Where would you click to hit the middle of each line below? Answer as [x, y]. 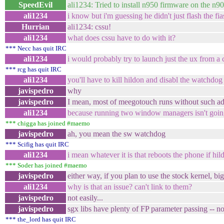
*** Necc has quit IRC [36, 48]
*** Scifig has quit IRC [37, 144]
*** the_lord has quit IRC [41, 219]
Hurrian [35, 27]
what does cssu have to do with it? [121, 38]
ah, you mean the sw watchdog [116, 134]
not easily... [85, 198]
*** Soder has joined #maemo [46, 165]
